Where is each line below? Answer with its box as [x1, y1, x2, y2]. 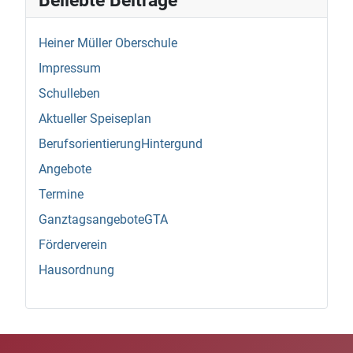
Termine [39, 186, 84, 202]
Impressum [39, 60, 101, 76]
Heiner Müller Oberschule [39, 35, 177, 50]
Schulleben [39, 85, 100, 101]
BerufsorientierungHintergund [39, 136, 203, 151]
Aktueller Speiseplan [39, 110, 151, 126]
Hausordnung [39, 262, 114, 277]
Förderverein [39, 236, 107, 252]
